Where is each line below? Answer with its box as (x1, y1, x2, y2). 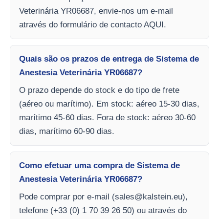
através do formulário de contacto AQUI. (19, 20, 166, 29)
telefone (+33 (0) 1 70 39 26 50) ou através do (19, 206, 187, 215)
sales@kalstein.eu (115, 192, 182, 201)
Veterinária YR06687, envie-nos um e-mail (19, 6, 173, 16)
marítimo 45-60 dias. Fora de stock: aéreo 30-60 (19, 113, 196, 122)
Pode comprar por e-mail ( (19, 192, 115, 201)
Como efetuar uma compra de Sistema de (19, 161, 180, 170)
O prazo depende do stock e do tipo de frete (19, 86, 179, 95)
